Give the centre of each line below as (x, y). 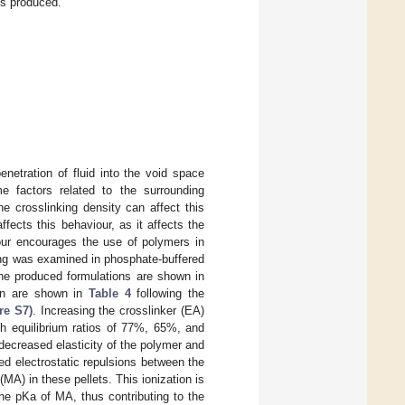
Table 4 (109, 293)
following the (168, 293)
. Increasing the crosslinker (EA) (118, 310)
